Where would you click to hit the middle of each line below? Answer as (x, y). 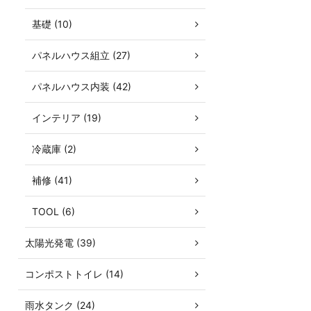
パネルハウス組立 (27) (81, 55)
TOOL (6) (53, 211)
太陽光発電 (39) (60, 243)
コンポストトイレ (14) (74, 274)
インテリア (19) (67, 118)
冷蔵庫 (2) (54, 149)
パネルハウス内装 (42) (82, 86)
